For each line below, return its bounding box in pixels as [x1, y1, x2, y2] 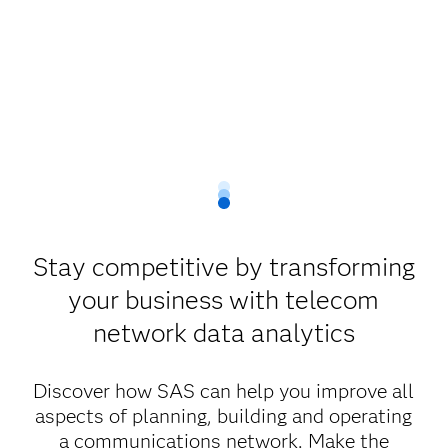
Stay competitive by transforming [32, 251, 415, 284]
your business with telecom [68, 284, 380, 317]
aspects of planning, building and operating [35, 404, 413, 429]
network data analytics [92, 317, 355, 350]
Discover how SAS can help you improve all [33, 379, 415, 404]
